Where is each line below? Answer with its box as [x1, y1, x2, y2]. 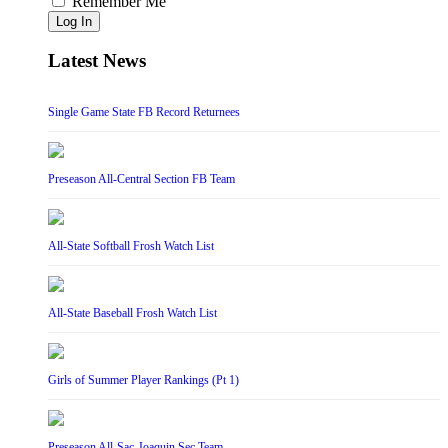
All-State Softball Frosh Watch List [48, 239, 214, 254]
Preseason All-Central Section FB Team [48, 172, 235, 187]
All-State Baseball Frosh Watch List [48, 306, 217, 321]
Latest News [48, 50, 146, 72]
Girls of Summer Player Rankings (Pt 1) [48, 373, 239, 388]
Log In [56, 13, 92, 29]
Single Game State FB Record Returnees [48, 105, 240, 120]
